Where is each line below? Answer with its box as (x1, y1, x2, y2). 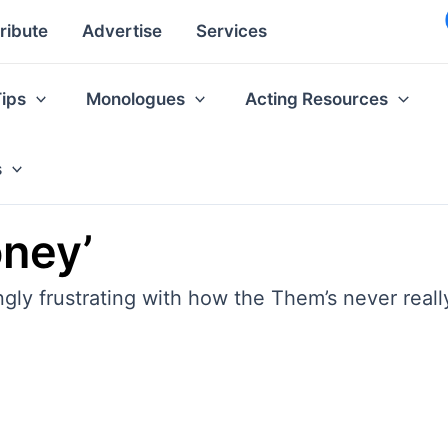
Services (196, 21, 267, 42)
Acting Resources (245, 88, 389, 109)
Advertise (82, 21, 162, 42)
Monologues (86, 88, 186, 109)
